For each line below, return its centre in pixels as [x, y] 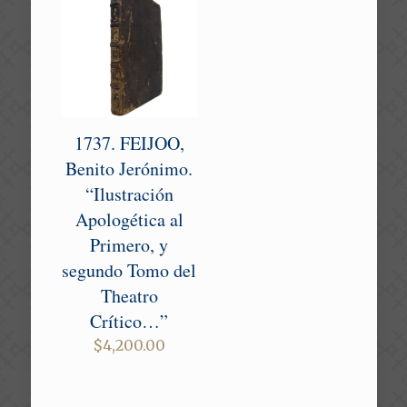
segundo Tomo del [129, 271]
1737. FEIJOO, [129, 144]
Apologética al [129, 220]
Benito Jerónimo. [129, 169]
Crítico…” [129, 322]
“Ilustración [129, 194]
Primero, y [129, 245]
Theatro [129, 296]
